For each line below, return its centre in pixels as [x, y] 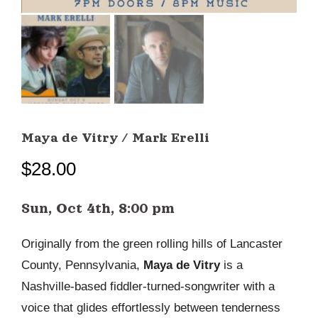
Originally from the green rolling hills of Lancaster [152, 244]
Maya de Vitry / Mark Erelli [115, 138]
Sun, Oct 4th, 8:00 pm [98, 208]
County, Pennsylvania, [82, 265]
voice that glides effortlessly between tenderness [151, 308]
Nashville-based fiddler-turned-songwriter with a [148, 287]
